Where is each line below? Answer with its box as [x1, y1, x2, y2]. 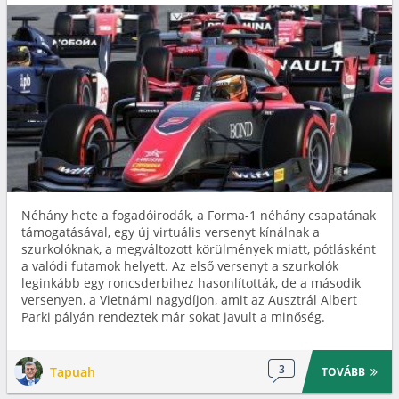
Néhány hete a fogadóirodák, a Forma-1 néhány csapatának [21, 207, 376, 224]
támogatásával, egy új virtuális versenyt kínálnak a [21, 224, 320, 240]
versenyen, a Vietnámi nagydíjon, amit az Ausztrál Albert [21, 291, 357, 308]
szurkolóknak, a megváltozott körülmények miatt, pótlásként [21, 240, 376, 257]
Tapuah [50, 362, 95, 380]
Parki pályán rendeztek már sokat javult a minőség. [21, 308, 325, 325]
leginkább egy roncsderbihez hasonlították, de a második [21, 274, 361, 291]
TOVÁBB [322, 363, 366, 379]
